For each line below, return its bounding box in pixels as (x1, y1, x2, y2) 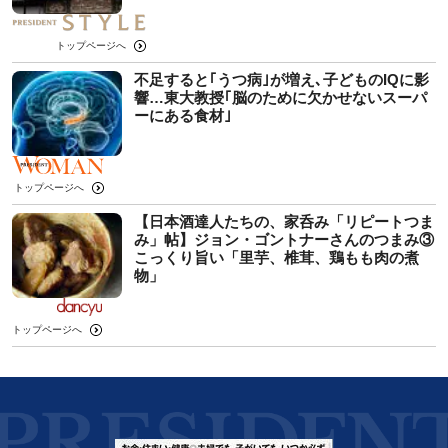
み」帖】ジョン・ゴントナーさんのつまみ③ (134, 230, 434, 248)
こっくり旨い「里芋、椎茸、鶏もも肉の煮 (134, 248, 419, 266)
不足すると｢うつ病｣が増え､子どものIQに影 (134, 70, 429, 88)
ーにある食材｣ (134, 106, 232, 124)
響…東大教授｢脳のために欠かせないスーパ (134, 88, 427, 106)
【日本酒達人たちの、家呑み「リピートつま (134, 212, 434, 230)
